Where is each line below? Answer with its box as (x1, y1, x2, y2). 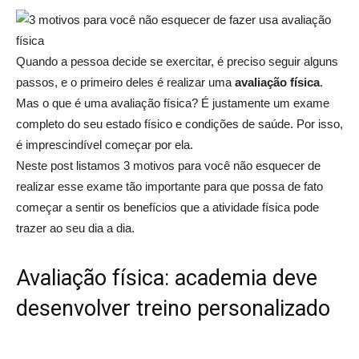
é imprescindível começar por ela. (16, 138, 193, 151)
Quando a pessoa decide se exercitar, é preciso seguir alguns (16, 54, 338, 68)
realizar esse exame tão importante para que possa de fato (16, 179, 323, 193)
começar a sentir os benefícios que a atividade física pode (16, 200, 319, 214)
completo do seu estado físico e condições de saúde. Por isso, (16, 117, 343, 131)
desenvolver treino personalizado (16, 296, 330, 321)
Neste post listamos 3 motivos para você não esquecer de (16, 159, 321, 172)
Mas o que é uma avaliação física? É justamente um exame (16, 96, 329, 110)
